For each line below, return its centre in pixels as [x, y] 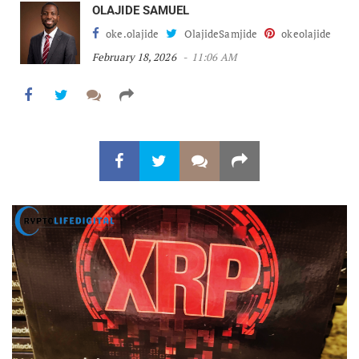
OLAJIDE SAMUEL [141, 10]
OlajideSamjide [220, 33]
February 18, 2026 [134, 56]
